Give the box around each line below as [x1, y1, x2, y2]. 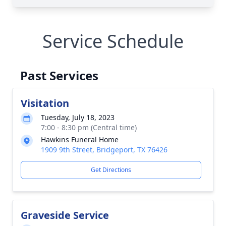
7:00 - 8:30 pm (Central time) [41, 123, 137, 132]
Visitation [21, 96, 69, 110]
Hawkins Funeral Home [41, 135, 119, 144]
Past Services [20, 67, 98, 84]
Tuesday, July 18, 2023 [41, 112, 115, 122]
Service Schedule [42, 29, 184, 53]
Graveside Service [21, 208, 109, 222]
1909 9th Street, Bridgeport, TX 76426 [41, 145, 167, 154]
